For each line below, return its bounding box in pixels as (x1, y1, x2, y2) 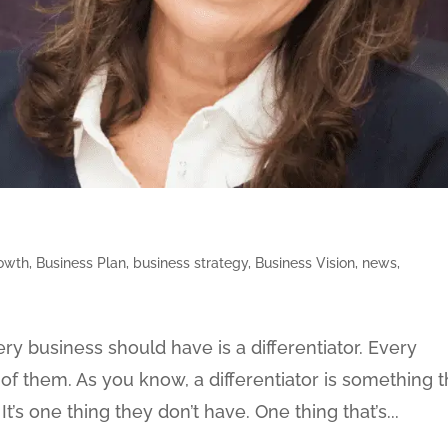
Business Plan (36, 255, 127, 272)
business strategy (133, 255, 249, 272)
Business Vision (255, 255, 356, 272)
